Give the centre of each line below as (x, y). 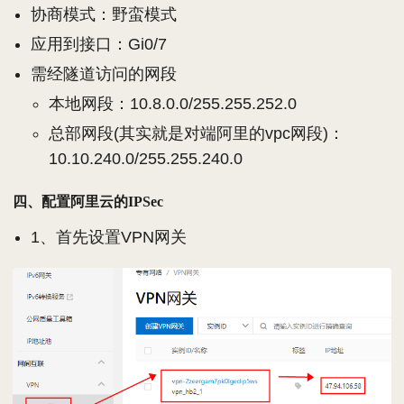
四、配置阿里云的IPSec (88, 202)
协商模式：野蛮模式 (104, 15)
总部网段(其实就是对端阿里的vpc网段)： (197, 134)
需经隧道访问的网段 (104, 74)
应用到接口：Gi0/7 (99, 45)
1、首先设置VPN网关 (109, 238)
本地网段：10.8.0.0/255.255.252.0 (173, 104)
